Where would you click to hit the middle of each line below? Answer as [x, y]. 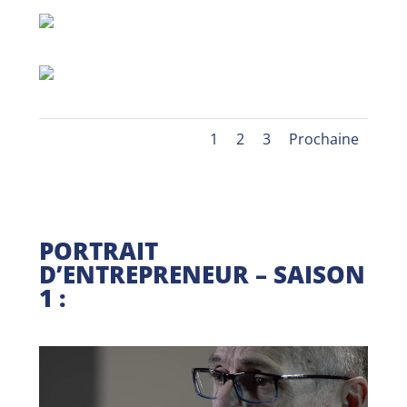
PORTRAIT [98, 251]
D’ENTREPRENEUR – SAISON [202, 275]
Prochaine [324, 139]
